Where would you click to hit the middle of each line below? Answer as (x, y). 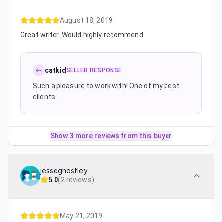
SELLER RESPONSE (94, 70)
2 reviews (76, 180)
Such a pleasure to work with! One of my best (106, 85)
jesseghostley (64, 171)
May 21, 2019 (81, 215)
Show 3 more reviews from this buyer (111, 136)
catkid (55, 70)
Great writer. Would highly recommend (82, 34)
